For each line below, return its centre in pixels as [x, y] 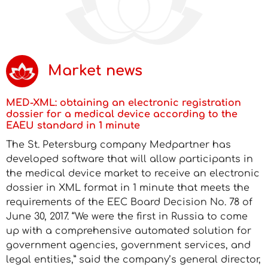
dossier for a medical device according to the [122, 114]
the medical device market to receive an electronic [133, 173]
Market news [95, 71]
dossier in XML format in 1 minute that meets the [128, 188]
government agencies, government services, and [128, 245]
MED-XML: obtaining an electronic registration [124, 103]
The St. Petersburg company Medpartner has [118, 145]
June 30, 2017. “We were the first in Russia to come [127, 217]
